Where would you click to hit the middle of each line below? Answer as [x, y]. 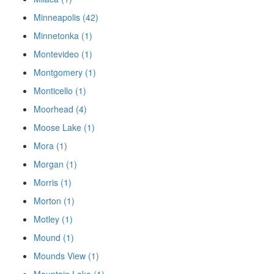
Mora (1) [50, 146]
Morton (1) [54, 201]
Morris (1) [53, 183]
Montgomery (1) [65, 72]
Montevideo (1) [63, 54]
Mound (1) [54, 238]
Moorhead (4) [60, 109]
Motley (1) [53, 219]
